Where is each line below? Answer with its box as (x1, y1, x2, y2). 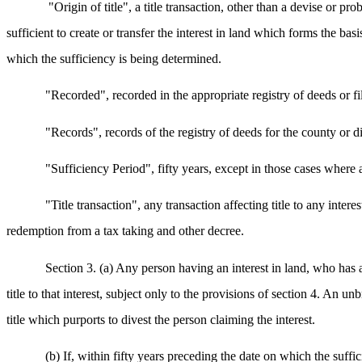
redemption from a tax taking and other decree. (6, 224, 244, 238)
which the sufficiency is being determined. (6, 52, 221, 66)
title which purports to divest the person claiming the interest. (6, 312, 315, 326)
